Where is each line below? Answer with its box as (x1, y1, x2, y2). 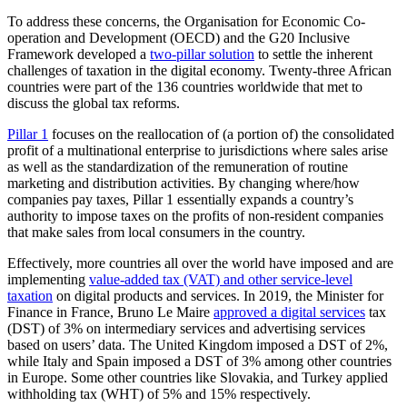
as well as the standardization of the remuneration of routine (7, 158, 348, 174)
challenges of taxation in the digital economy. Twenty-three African (7, 62, 392, 78)
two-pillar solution (150, 45, 254, 62)
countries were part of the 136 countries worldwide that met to (7, 78, 362, 94)
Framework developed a (7, 45, 150, 62)
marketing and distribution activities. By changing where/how (7, 174, 360, 191)
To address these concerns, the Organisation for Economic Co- (7, 13, 365, 29)
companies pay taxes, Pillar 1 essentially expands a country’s (7, 191, 353, 207)
